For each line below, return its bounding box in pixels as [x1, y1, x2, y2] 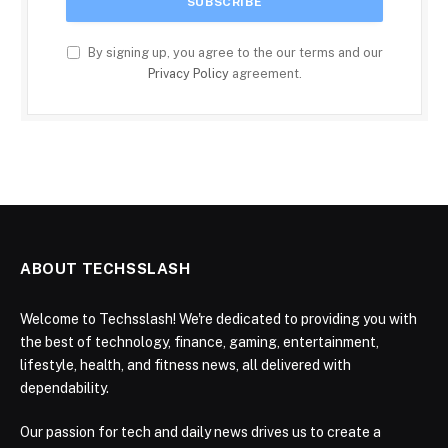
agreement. [228, 66, 302, 82]
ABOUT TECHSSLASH [20, 260, 191, 278]
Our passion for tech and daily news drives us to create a [20, 424, 381, 441]
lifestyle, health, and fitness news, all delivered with [20, 357, 351, 374]
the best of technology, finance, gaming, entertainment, [20, 334, 379, 351]
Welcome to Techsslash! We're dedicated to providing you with [20, 311, 417, 328]
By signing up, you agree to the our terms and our [84, 45, 383, 61]
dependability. [20, 380, 109, 397]
